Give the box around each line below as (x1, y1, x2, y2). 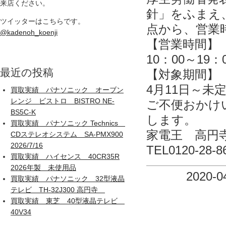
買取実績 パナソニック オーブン (11, 86, 124, 94)
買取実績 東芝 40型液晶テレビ (11, 197, 125, 205)
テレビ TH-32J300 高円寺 (11, 186, 105, 194)
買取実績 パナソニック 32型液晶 (11, 175, 125, 183)
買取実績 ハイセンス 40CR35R (11, 152, 120, 161)
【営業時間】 (146, 37, 219, 51)
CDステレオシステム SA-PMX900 (11, 130, 123, 139)
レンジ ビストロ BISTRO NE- (11, 97, 115, 105)
